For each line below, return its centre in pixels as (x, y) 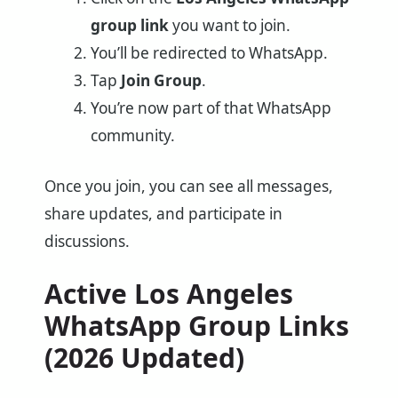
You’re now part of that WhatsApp (211, 108)
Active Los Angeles (169, 294)
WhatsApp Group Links (197, 326)
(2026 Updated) (144, 358)
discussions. (87, 242)
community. (132, 136)
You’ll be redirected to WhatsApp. (209, 53)
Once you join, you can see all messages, (189, 187)
